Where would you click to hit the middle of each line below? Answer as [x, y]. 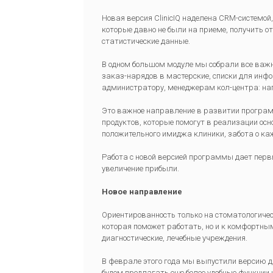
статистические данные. [146, 41]
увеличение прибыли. [140, 169]
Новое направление [142, 192]
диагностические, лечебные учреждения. [175, 238]
